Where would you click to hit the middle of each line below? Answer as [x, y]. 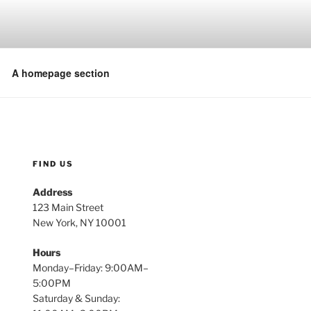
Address [53, 192]
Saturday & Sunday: [77, 298]
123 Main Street [68, 207]
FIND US [53, 164]
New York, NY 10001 [80, 222]
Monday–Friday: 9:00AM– [91, 268]
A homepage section [60, 73]
